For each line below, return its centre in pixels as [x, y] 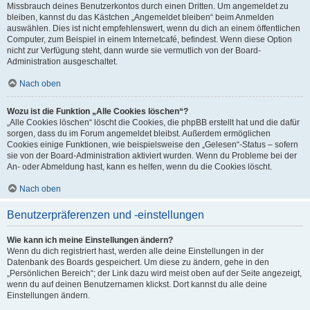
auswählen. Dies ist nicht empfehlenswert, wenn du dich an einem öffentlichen [154, 28]
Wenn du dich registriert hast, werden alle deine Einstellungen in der [135, 251]
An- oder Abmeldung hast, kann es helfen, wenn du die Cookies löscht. [139, 167]
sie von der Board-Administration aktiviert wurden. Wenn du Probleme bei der [152, 156]
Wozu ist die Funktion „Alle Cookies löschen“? [98, 111]
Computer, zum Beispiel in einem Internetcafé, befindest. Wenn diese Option [149, 39]
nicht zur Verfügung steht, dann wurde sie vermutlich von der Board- [134, 51]
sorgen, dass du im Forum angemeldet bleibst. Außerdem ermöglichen [139, 134]
